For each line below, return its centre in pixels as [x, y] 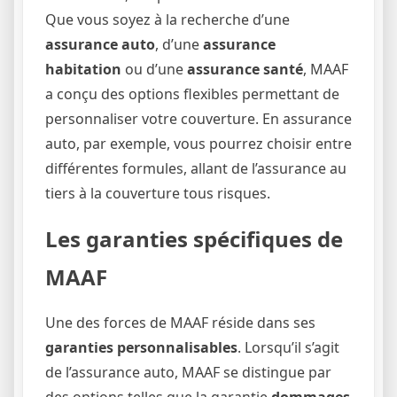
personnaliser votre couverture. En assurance [198, 118]
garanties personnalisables [141, 347]
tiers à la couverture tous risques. [158, 193]
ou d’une [154, 69]
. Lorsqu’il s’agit [288, 347]
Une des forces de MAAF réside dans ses [180, 322]
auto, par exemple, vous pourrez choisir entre [198, 143]
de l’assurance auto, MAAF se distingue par [188, 372]
